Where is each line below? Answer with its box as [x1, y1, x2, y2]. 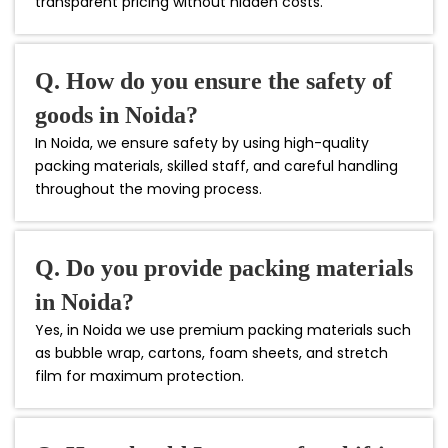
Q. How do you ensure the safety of [35, 67, 392, 94]
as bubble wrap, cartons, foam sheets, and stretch [35, 342, 388, 363]
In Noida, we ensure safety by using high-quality [35, 132, 369, 153]
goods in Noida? [35, 101, 198, 128]
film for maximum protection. [35, 365, 244, 386]
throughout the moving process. [35, 178, 262, 199]
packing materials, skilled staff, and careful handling [35, 155, 398, 176]
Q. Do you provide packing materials [35, 254, 413, 281]
